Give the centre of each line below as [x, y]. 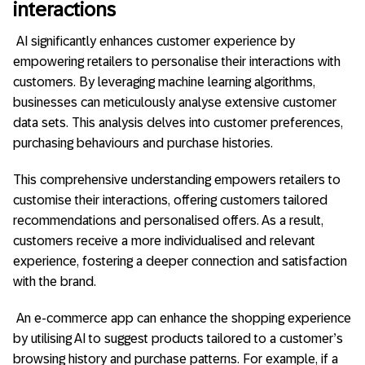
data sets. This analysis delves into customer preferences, [178, 123]
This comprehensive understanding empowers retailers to [177, 180]
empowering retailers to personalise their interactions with [177, 62]
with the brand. [55, 282]
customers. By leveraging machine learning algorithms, [164, 82]
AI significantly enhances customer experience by [156, 42]
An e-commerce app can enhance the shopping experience [184, 319]
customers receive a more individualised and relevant [164, 241]
